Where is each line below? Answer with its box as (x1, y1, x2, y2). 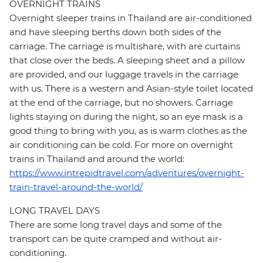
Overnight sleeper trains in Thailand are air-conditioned (9, 12, 252, 24)
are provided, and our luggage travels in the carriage (9, 69, 238, 80)
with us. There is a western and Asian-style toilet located (9, 83, 253, 95)
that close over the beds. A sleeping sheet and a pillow (9, 55, 245, 66)
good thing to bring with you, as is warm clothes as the (9, 125, 247, 137)
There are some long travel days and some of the (9, 219, 222, 231)
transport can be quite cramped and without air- (9, 233, 222, 245)
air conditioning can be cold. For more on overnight (9, 139, 233, 151)
